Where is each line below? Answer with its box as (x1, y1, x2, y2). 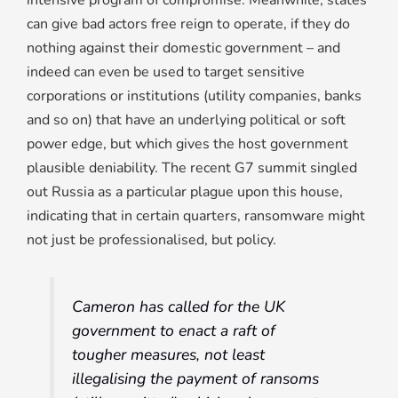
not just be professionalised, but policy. (27, 230, 276, 251)
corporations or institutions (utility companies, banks (27, 86, 362, 107)
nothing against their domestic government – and (27, 38, 340, 59)
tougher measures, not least (72, 344, 266, 366)
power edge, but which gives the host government (27, 134, 348, 155)
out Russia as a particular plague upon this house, (27, 182, 343, 203)
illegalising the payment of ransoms (72, 368, 320, 390)
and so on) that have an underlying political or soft (27, 110, 346, 131)
